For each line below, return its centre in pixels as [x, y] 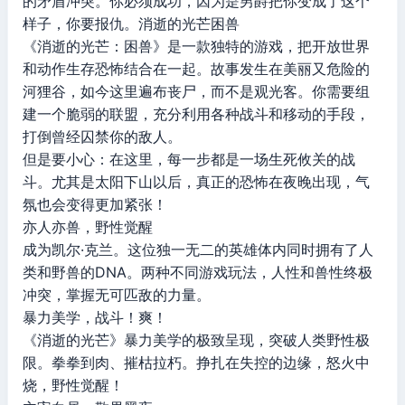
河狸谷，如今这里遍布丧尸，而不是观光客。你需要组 [196, 92]
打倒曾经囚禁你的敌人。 [102, 137]
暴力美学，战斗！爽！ [95, 318]
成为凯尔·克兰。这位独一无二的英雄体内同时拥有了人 [198, 250]
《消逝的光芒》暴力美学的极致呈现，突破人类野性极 [196, 340]
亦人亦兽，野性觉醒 [88, 227]
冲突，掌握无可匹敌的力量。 [117, 295]
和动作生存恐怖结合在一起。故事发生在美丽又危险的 [196, 69]
